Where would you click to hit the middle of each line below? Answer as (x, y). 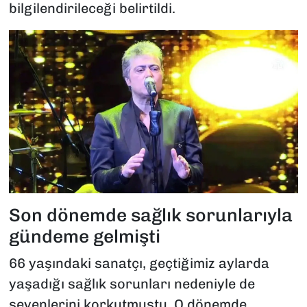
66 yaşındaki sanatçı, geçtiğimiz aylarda (139, 263)
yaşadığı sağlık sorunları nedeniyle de (132, 284)
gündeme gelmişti (84, 236)
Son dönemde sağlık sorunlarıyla (150, 215)
